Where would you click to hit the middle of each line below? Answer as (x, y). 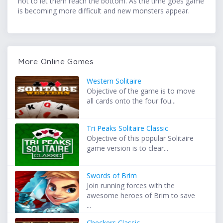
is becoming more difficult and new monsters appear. (104, 11)
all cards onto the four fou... (131, 101)
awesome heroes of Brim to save (141, 196)
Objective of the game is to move (141, 91)
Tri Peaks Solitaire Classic (128, 128)
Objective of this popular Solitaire (140, 138)
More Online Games (56, 61)
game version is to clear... (128, 148)
